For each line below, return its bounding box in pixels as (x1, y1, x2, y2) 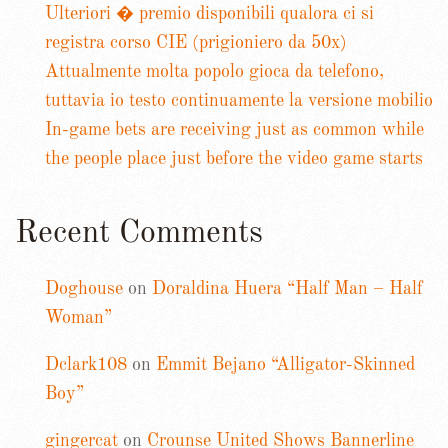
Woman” (45, 308, 112, 327)
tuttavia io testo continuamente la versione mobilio (45, 91, 433, 110)
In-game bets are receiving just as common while (45, 120, 424, 139)
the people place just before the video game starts (45, 149, 423, 168)
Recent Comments (15, 217, 263, 250)
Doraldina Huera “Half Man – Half (152, 279, 423, 298)
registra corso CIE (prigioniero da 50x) (45, 33, 347, 52)
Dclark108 (45, 355, 127, 374)
